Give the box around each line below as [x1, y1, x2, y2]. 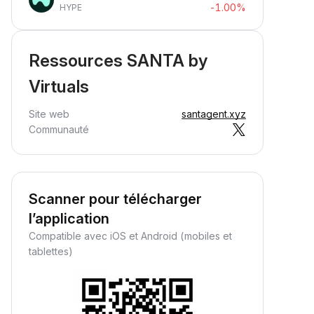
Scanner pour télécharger [29, 191, 202, 207]
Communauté [29, 123, 89, 135]
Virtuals [29, 76, 89, 97]
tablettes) [29, 245, 73, 257]
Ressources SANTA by [29, 50, 207, 71]
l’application [29, 210, 109, 227]
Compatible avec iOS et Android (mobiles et [29, 230, 232, 242]
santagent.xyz [182, 108, 246, 120]
